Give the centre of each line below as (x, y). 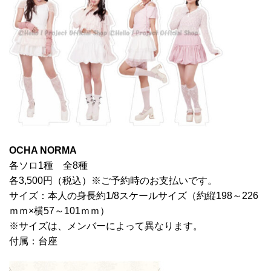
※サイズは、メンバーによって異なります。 (106, 226)
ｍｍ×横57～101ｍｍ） (59, 211)
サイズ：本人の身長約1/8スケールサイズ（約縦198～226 (134, 195)
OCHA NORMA (43, 150)
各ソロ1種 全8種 (48, 165)
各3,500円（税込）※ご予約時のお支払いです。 (113, 180)
